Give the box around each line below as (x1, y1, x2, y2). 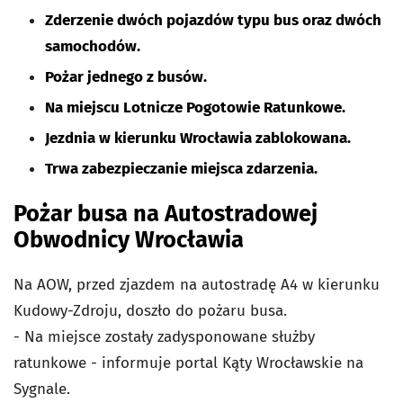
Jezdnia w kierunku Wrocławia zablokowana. (45, 129, 351, 148)
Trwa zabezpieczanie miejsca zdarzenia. (45, 159, 318, 178)
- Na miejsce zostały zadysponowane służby (13, 327, 315, 347)
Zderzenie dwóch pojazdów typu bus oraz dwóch (45, 11, 381, 30)
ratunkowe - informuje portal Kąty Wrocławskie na (13, 354, 363, 373)
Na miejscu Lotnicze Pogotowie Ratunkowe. (45, 98, 345, 117)
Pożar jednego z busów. (45, 67, 207, 86)
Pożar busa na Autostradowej (13, 200, 318, 228)
